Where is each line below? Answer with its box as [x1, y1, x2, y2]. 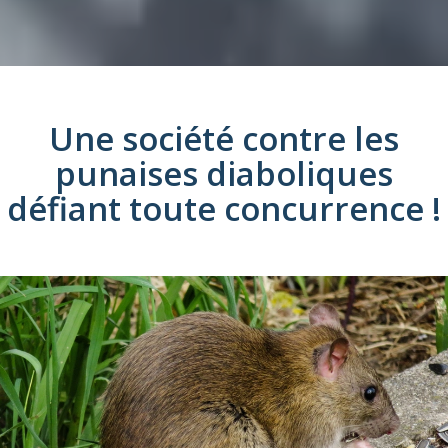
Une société [49, 115, 234, 161]
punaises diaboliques [55, 150, 393, 196]
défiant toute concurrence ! [7, 185, 441, 231]
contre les [234, 115, 399, 161]
